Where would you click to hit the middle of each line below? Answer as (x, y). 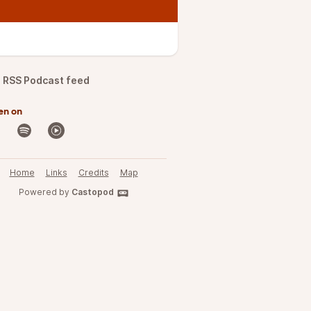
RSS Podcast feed (46, 80)
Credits (93, 173)
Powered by (45, 192)
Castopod (92, 192)
